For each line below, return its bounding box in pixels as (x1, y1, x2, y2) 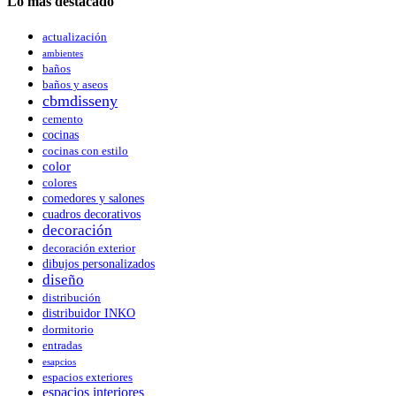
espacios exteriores (42, 371, 133, 385)
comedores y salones (42, 192, 144, 206)
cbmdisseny (42, 92, 118, 110)
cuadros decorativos (42, 208, 141, 222)
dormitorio (42, 324, 94, 337)
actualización (42, 31, 107, 44)
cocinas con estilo (42, 145, 128, 158)
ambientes (42, 48, 83, 59)
